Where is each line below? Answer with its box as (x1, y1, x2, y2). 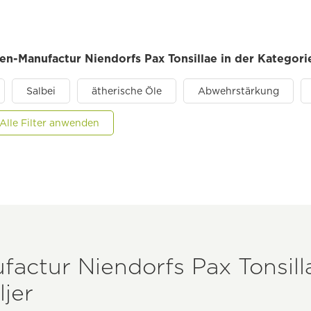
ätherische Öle (92, 85, 162, 96)
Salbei (26, 85, 56, 96)
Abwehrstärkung (198, 85, 279, 96)
